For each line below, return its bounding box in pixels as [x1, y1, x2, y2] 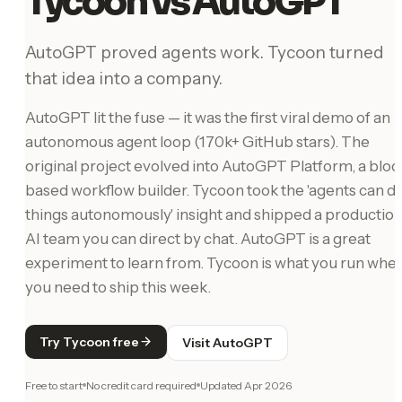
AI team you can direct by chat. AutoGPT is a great [25, 229, 371, 248]
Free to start [25, 378, 83, 392]
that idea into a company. [25, 67, 223, 89]
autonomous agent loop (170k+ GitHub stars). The [25, 132, 370, 151]
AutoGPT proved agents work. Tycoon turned [25, 41, 384, 63]
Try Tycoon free [39, 333, 139, 350]
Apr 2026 [244, 378, 292, 392]
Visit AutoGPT [182, 334, 273, 351]
